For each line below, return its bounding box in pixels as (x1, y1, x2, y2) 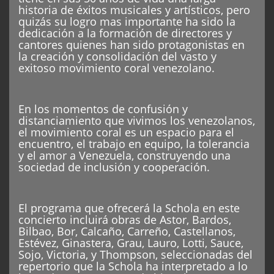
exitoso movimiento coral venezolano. (18, 61, 215, 76)
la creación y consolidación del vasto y (18, 49, 217, 64)
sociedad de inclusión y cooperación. (18, 160, 210, 175)
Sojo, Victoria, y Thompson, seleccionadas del (18, 247, 253, 262)
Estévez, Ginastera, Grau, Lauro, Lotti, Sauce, (18, 235, 243, 251)
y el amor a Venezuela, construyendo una (18, 148, 231, 163)
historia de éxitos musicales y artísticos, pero (18, 2, 250, 18)
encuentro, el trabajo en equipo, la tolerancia (18, 136, 250, 152)
